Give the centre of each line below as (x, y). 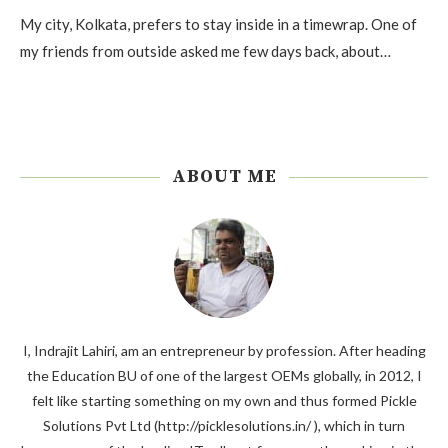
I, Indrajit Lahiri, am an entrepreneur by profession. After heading (224, 350)
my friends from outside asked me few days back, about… (205, 51)
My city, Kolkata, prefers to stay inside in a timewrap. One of (218, 24)
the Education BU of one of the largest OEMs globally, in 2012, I (224, 375)
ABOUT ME (224, 176)
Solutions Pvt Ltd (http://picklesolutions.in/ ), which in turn (224, 425)
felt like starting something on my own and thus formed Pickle (224, 400)
